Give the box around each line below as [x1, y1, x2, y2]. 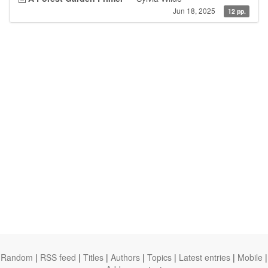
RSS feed [40, 251, 76, 263]
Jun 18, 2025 [173, 5, 216, 16]
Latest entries [179, 251, 230, 263]
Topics [147, 251, 172, 263]
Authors [111, 251, 140, 263]
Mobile [237, 251, 263, 263]
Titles [83, 251, 103, 263]
